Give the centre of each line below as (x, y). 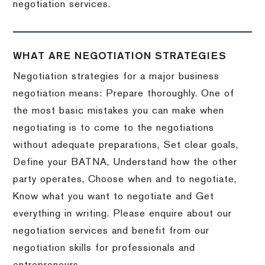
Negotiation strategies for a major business (117, 77)
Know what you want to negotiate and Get (114, 197)
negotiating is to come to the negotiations (114, 128)
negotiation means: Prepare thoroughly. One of (124, 94)
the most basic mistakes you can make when (119, 111)
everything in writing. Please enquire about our (123, 214)
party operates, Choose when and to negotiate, (125, 180)
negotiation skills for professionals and (104, 248)
